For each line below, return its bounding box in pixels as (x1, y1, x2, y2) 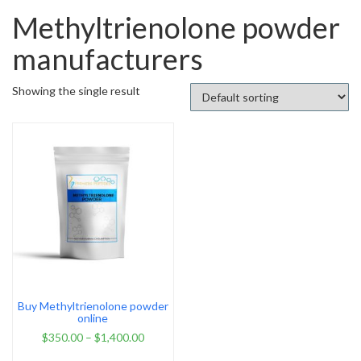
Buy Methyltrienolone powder (17, 299, 168, 313)
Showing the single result (12, 83, 140, 98)
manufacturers (12, 40, 203, 77)
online (77, 311, 109, 326)
